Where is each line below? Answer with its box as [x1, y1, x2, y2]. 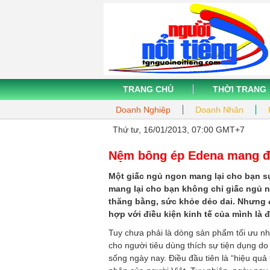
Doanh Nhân [195, 105, 243, 115]
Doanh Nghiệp [116, 105, 171, 115]
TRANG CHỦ [123, 84, 174, 94]
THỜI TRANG [213, 84, 266, 94]
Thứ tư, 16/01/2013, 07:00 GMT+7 [113, 125, 245, 134]
